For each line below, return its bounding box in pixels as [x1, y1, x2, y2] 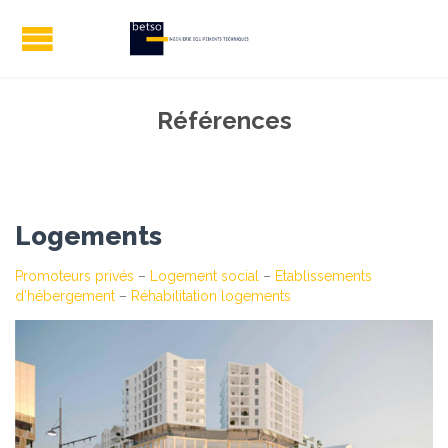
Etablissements [275, 268, 372, 285]
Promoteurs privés [15, 268, 134, 285]
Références [156, 106, 292, 135]
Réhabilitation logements [131, 288, 291, 305]
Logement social [150, 268, 259, 285]
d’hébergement [15, 288, 115, 305]
